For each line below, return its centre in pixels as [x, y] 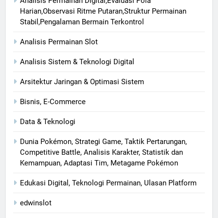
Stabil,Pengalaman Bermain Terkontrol [82, 22]
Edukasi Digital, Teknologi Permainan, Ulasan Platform [108, 183]
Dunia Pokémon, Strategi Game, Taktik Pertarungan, [103, 141]
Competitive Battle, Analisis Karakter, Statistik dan [101, 152]
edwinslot [36, 203]
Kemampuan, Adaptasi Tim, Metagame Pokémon [99, 163]
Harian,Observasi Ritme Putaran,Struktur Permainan [103, 11]
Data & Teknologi [48, 121]
